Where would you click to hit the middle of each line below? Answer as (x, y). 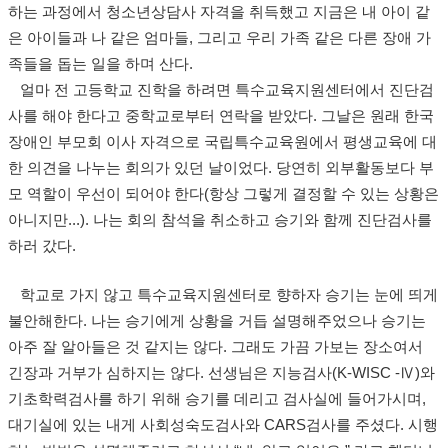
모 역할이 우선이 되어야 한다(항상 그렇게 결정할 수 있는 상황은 (223, 194)
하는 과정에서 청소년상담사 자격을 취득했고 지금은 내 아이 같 (219, 12)
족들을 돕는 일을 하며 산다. (102, 64)
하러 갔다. (42, 246)
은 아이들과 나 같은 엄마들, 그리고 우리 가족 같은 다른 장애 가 (219, 38)
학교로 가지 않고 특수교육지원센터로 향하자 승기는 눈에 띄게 (223, 295)
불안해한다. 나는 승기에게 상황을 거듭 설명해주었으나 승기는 (217, 321)
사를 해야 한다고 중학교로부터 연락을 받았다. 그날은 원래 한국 (221, 116)
